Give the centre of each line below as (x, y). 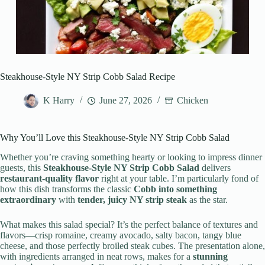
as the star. (207, 200)
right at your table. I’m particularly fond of (179, 179)
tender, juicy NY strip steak (132, 200)
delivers (215, 168)
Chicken (193, 101)
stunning (210, 257)
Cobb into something (175, 189)
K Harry (59, 101)
